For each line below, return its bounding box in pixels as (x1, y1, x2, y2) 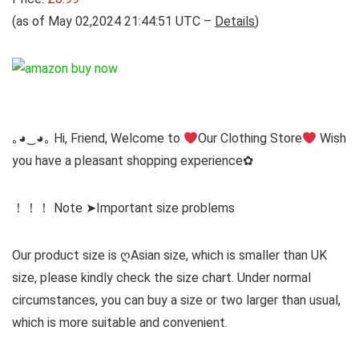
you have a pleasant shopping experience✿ (12, 153, 253, 168)
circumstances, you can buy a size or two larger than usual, (12, 292, 341, 308)
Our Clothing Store (198, 131, 303, 146)
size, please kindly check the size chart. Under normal (12, 270, 311, 285)
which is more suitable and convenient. (12, 315, 228, 330)
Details (215, 14, 255, 29)
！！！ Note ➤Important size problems (12, 200, 235, 216)
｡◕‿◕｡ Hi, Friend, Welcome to (12, 131, 184, 146)
